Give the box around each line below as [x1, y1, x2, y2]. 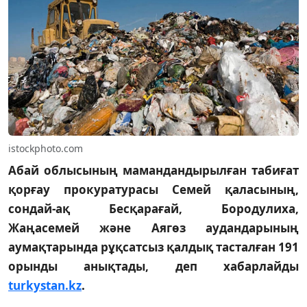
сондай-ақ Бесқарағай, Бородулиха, [8, 200, 299, 217]
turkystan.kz [8, 277, 82, 293]
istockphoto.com [8, 141, 83, 155]
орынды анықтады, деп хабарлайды [8, 258, 299, 274]
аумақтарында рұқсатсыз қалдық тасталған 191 [8, 238, 299, 255]
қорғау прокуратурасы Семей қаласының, [8, 181, 299, 197]
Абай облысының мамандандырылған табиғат [8, 162, 299, 178]
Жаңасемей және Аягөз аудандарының [8, 219, 299, 236]
